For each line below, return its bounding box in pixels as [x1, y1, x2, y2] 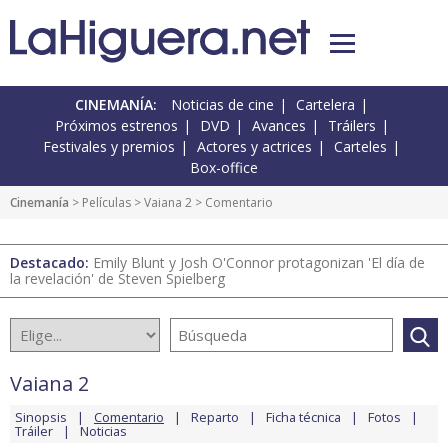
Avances [251, 116, 306, 136]
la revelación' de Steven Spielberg [10, 269, 225, 289]
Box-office [190, 158, 258, 178]
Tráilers [327, 116, 376, 136]
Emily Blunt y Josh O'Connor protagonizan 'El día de [93, 253, 425, 273]
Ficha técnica [266, 408, 341, 427]
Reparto [191, 408, 239, 427]
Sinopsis [15, 408, 67, 427]
